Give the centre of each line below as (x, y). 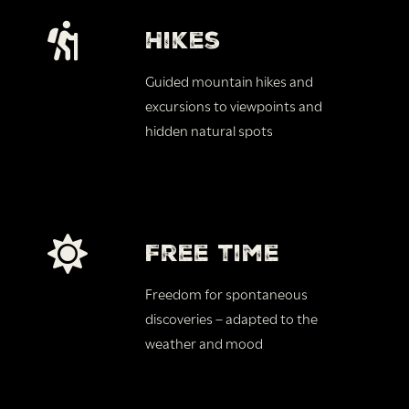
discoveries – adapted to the (232, 317)
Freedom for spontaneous (227, 293)
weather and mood (204, 342)
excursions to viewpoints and (234, 105)
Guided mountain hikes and (230, 80)
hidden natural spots (210, 129)
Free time (213, 252)
